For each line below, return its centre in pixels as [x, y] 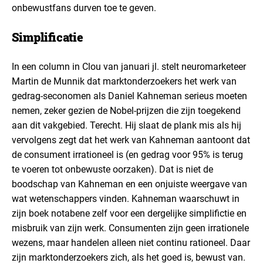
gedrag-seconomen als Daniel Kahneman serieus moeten [129, 96]
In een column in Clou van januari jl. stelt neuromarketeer [129, 67]
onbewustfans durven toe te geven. [84, 8]
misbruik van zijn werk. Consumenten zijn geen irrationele [130, 228]
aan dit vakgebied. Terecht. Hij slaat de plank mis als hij [127, 125]
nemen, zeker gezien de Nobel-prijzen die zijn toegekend [126, 111]
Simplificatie [48, 37]
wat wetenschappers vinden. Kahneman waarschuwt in [126, 199]
